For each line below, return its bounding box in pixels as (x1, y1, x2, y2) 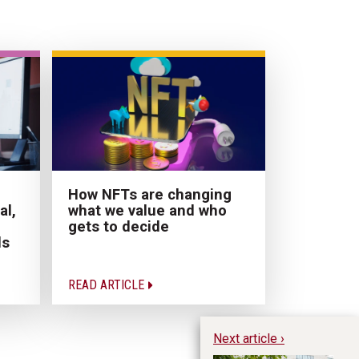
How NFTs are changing (67, 185, 232, 203)
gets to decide (67, 217, 169, 235)
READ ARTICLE (67, 276, 147, 292)
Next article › (213, 330, 284, 346)
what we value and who (67, 201, 227, 219)
